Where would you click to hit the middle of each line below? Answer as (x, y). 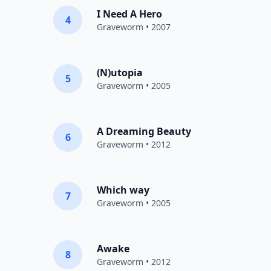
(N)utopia (120, 73)
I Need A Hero (129, 14)
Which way (123, 190)
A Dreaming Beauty (144, 131)
